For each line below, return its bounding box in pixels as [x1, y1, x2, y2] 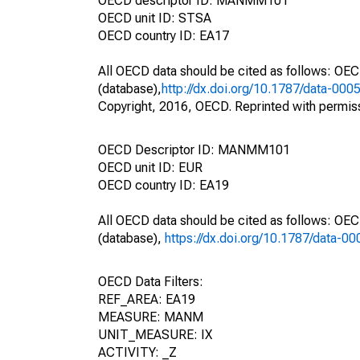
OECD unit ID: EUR [98, 160, 202, 175]
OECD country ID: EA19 [98, 178, 229, 193]
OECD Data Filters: [98, 274, 203, 289]
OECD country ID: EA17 [98, 28, 229, 43]
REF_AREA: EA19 [98, 292, 195, 307]
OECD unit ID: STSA [98, 10, 211, 26]
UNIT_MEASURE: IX [98, 327, 212, 342]
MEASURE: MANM [98, 309, 203, 325]
